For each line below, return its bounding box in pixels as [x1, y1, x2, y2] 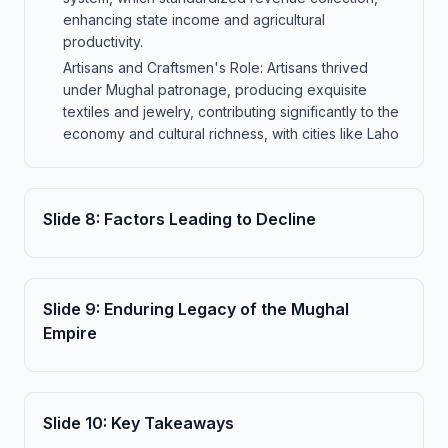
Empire [43, 323, 97, 343]
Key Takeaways [111, 413, 234, 433]
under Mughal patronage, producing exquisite [63, 81, 367, 98]
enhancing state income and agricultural [63, 11, 325, 28]
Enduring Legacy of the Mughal [104, 299, 349, 319]
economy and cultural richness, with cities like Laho [63, 125, 399, 142]
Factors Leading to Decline [104, 209, 316, 229]
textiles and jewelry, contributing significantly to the [63, 103, 399, 120]
